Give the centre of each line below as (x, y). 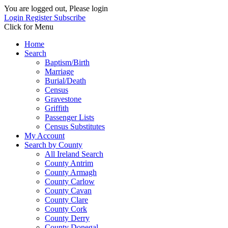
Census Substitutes (75, 126)
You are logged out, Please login (56, 8)
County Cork (66, 209)
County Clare (66, 200)
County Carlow (70, 181)
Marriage (59, 72)
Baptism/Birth (67, 62)
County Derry (67, 218)
